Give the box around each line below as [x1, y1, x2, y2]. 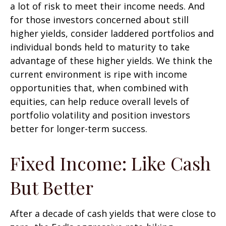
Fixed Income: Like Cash [10, 150, 211, 175]
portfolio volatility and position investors [10, 108, 190, 121]
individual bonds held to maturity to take [10, 40, 190, 53]
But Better [10, 175, 93, 199]
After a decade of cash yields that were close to [10, 207, 216, 219]
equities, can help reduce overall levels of [10, 95, 189, 107]
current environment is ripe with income [10, 68, 187, 80]
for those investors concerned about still [10, 13, 189, 26]
